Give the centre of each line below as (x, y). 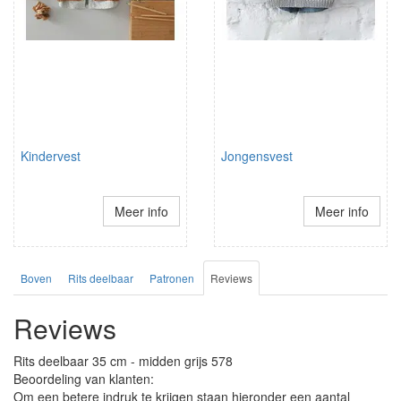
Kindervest (51, 156)
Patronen (172, 278)
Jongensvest (257, 156)
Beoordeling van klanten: (84, 379)
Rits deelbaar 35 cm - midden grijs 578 (123, 361)
